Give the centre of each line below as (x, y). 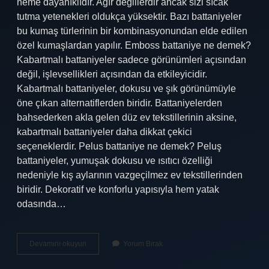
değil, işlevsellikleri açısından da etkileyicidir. (112, 74)
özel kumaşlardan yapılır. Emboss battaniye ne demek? (134, 45)
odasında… (41, 204)
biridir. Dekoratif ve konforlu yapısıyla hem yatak (118, 189)
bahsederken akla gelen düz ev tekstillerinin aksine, (127, 117)
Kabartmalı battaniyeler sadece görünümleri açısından (131, 60)
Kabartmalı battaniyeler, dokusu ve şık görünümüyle (126, 89)
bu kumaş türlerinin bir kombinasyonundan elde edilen (132, 31)
